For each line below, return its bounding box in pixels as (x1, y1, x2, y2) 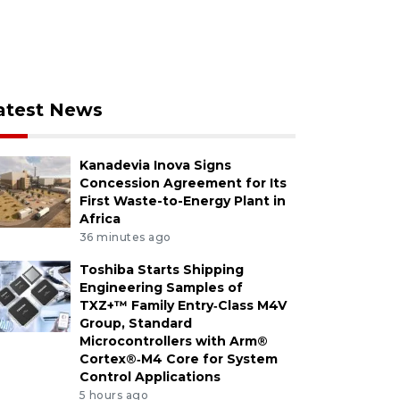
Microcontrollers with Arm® (79, 332, 268, 349)
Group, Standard (79, 314, 192, 331)
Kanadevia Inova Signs (79, 157, 231, 173)
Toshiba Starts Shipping (79, 261, 244, 278)
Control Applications (79, 368, 221, 385)
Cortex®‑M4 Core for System (79, 350, 278, 367)
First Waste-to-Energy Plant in (79, 193, 286, 209)
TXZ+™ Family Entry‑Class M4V (79, 296, 287, 313)
